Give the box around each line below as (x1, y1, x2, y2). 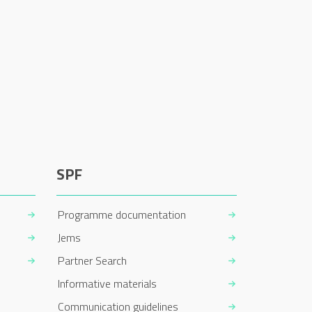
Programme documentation (57, 205, 186, 223)
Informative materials (57, 274, 157, 292)
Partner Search (57, 251, 127, 269)
